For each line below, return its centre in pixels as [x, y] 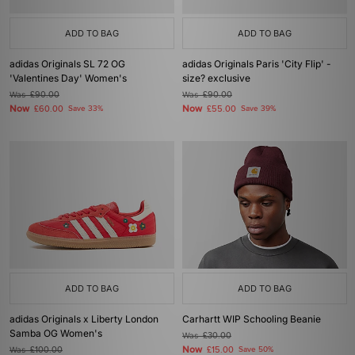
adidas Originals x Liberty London [84, 319]
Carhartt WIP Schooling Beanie [252, 319]
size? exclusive [216, 78]
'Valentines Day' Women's [68, 78]
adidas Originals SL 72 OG [67, 64]
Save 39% [258, 109]
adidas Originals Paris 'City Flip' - [257, 64]
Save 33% [86, 109]
